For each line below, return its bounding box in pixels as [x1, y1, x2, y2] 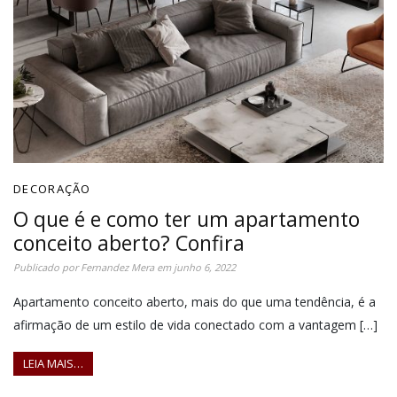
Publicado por [13, 261, 81, 275]
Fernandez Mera [81, 261, 154, 275]
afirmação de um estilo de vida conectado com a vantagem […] [13, 316, 378, 334]
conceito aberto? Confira [13, 229, 245, 258]
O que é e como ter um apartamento [13, 205, 360, 234]
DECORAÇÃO [13, 181, 91, 198]
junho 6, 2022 [174, 261, 236, 275]
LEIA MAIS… [23, 355, 83, 372]
